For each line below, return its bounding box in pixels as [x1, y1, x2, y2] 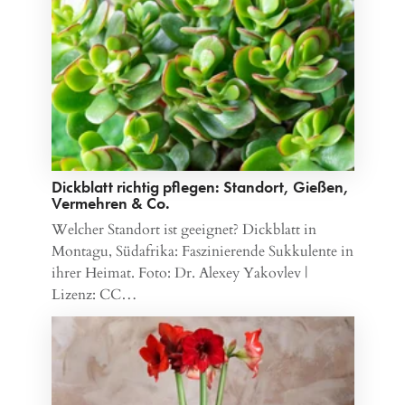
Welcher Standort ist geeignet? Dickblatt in [51, 219, 316, 240]
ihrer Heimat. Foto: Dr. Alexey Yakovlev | [51, 262, 307, 283]
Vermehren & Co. [51, 192, 170, 213]
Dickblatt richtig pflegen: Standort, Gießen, [51, 175, 349, 197]
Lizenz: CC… [51, 284, 137, 305]
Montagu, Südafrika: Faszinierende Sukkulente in [51, 240, 353, 261]
